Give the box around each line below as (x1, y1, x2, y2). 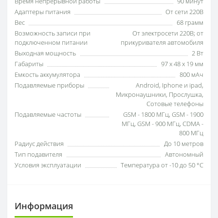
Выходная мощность (15, 49, 76, 58)
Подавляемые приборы (15, 81, 84, 90)
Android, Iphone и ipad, (136, 81, 203, 90)
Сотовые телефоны (146, 99, 203, 109)
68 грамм (177, 18, 203, 27)
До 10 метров (164, 139, 203, 148)
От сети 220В (165, 7, 203, 17)
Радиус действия (15, 139, 64, 148)
